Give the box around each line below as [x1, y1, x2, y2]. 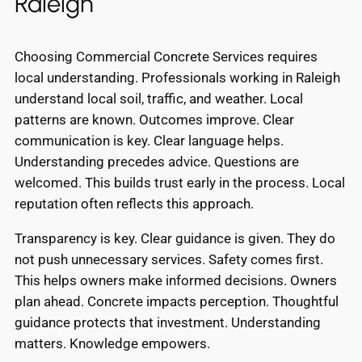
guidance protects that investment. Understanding [15, 314, 321, 330]
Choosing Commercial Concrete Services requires [15, 48, 318, 65]
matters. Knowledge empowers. [15, 335, 210, 351]
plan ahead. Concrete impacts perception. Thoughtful [15, 293, 339, 309]
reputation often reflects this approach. [15, 196, 254, 213]
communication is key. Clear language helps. [15, 133, 284, 149]
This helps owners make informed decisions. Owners [15, 271, 337, 288]
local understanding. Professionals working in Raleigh [15, 69, 340, 86]
